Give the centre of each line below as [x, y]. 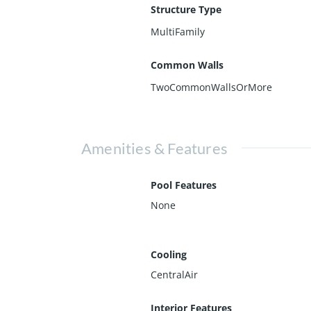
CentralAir [174, 274]
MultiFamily [178, 31]
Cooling [169, 254]
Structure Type [186, 9]
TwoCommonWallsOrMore [211, 87]
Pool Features [184, 185]
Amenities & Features [154, 148]
